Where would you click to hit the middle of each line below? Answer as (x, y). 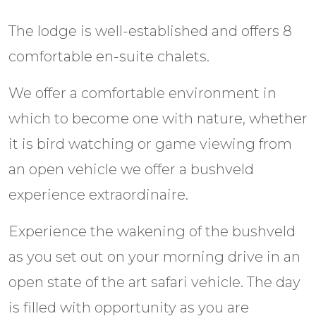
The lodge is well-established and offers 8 (150, 31)
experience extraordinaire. (98, 195)
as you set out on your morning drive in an (154, 257)
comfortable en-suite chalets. (109, 56)
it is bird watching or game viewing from (150, 144)
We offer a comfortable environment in (142, 93)
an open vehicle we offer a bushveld (131, 169)
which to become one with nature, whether (158, 119)
